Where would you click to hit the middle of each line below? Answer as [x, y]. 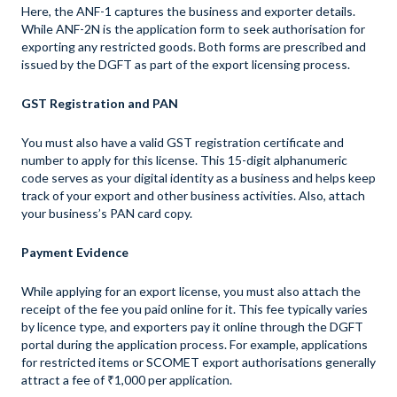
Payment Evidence [75, 253]
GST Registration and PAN [100, 104]
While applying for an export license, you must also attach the [191, 292]
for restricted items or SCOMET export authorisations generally [198, 362]
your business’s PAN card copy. [107, 214]
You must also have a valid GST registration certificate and [183, 143]
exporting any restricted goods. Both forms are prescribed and [194, 47]
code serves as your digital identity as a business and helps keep [198, 178]
